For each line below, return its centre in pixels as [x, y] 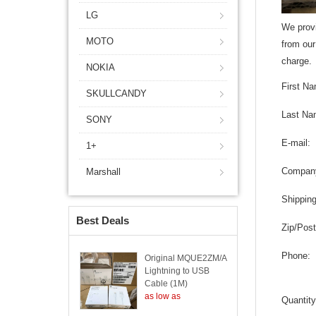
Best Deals [103, 220]
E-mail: [296, 143]
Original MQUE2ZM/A [186, 258]
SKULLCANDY [116, 93]
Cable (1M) [166, 284]
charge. [297, 61]
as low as [163, 296]
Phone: [296, 256]
